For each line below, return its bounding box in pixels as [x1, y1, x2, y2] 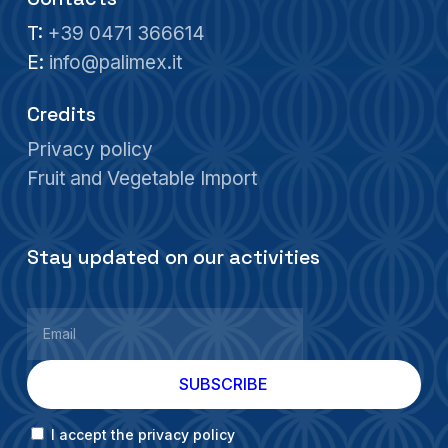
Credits [26, 101, 96, 127]
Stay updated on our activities [26, 244, 320, 270]
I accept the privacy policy [46, 426, 235, 443]
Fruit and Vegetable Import [26, 166, 257, 190]
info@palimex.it [48, 50, 182, 74]
